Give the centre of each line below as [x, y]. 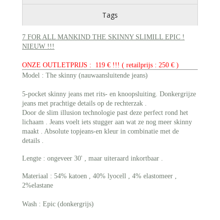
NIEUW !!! [38, 47]
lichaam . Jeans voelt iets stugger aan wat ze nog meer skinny [107, 122]
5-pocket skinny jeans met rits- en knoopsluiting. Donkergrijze [109, 94]
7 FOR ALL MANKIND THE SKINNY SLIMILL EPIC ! [103, 37]
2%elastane [38, 186]
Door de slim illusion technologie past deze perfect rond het [105, 113]
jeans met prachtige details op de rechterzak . [84, 104]
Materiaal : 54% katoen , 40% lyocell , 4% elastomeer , [99, 176]
